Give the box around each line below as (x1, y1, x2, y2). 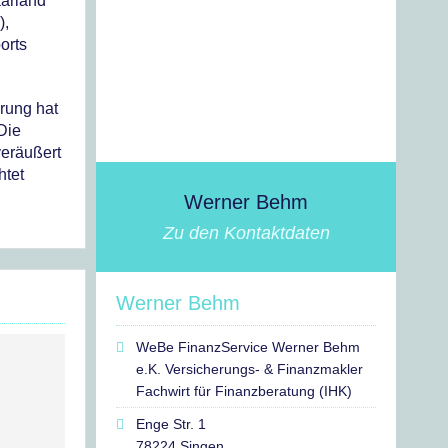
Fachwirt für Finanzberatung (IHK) (136, 383, 352, 399)
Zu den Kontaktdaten (162, 223, 330, 243)
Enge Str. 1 (136, 416, 206, 432)
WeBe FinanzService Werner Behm (136, 339, 360, 355)
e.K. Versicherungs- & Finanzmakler (136, 361, 363, 377)
